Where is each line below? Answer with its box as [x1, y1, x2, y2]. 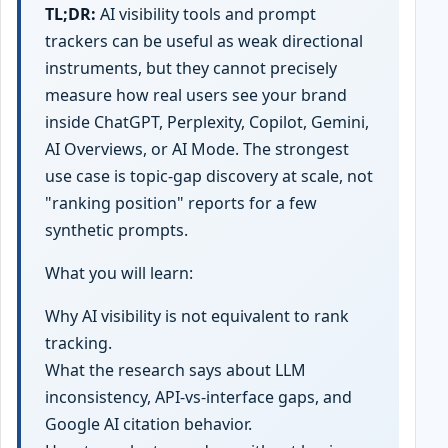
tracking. [45, 331, 112, 354]
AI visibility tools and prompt [96, 2, 316, 25]
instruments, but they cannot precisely [45, 56, 337, 79]
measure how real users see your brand [45, 83, 347, 106]
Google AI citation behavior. [45, 412, 252, 435]
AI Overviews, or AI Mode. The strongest [45, 137, 349, 160]
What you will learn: [45, 261, 193, 284]
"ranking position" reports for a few [45, 191, 317, 214]
